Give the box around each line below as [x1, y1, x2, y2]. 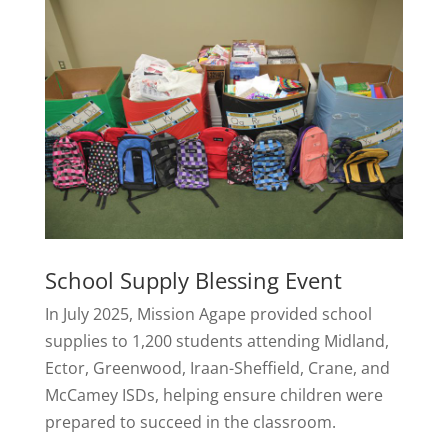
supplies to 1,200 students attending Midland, [44, 329, 389, 352]
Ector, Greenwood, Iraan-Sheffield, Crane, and [44, 356, 390, 379]
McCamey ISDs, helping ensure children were [44, 383, 383, 406]
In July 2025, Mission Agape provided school [44, 302, 372, 325]
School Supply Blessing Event [44, 264, 342, 295]
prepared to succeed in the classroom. [44, 410, 336, 433]
